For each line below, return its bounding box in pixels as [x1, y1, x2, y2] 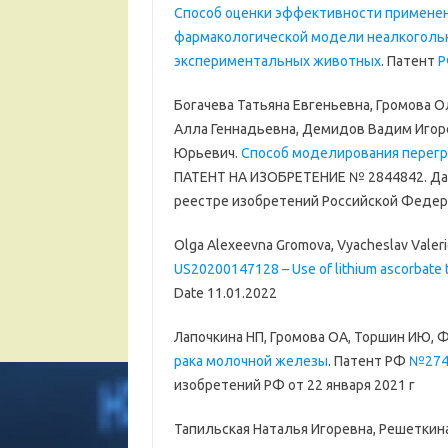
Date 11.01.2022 [173, 285, 277, 302]
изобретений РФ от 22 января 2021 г [173, 377, 415, 394]
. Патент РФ [327, 353, 409, 370]
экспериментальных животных [173, 53, 381, 70]
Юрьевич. [173, 145, 241, 162]
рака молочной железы [173, 353, 328, 370]
